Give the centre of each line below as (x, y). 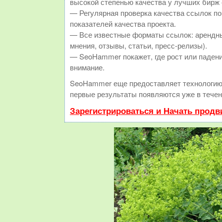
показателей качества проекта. (123, 24)
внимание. (87, 67)
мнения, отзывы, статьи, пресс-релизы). (139, 46)
